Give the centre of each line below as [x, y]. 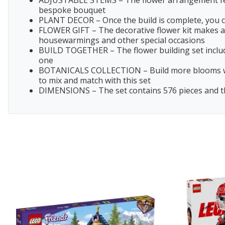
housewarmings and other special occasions [122, 40]
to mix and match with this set [95, 81]
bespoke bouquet [72, 10]
